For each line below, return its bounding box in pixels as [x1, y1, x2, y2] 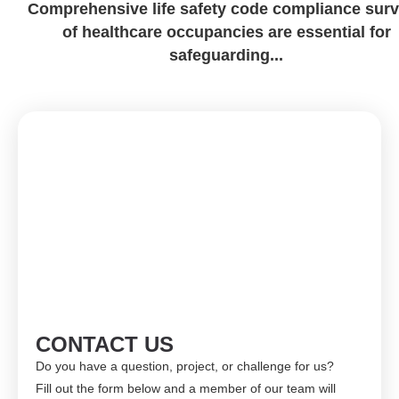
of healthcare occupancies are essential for [61, 23, 391, 42]
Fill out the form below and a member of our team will [36, 381, 336, 396]
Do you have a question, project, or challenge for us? [36, 359, 334, 374]
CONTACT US [36, 332, 174, 357]
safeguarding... [169, 46, 283, 65]
